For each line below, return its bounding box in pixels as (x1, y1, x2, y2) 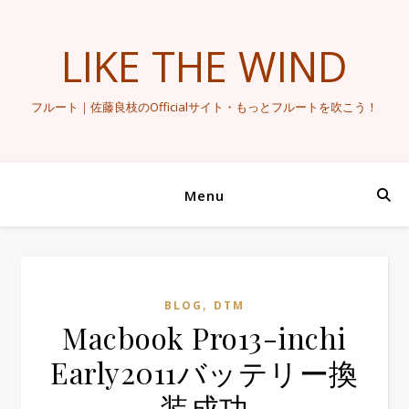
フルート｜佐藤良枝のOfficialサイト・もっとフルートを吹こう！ (31, 99, 378, 115)
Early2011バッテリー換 (50, 352, 359, 392)
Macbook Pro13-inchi (62, 318, 347, 357)
